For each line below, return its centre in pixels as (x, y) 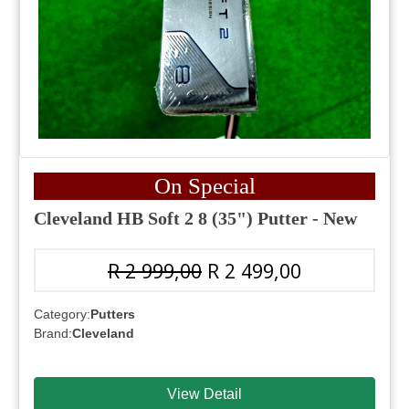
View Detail (204, 393)
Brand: (53, 333)
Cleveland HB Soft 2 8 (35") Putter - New (195, 218)
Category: (62, 314)
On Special (204, 185)
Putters (113, 314)
